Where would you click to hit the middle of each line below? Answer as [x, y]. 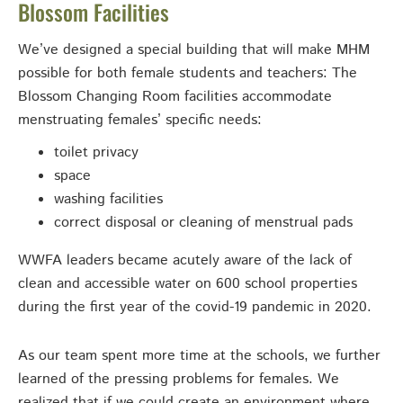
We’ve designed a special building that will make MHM [194, 50]
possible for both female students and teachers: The [188, 74]
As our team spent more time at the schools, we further [199, 356]
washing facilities [108, 200]
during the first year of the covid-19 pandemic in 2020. [195, 308]
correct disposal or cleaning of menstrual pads [203, 223]
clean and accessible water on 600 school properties [188, 284]
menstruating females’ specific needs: [140, 121]
